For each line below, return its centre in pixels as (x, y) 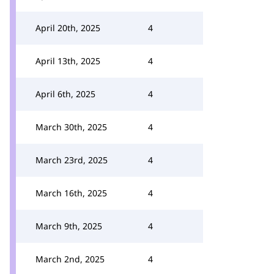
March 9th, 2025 (69, 226)
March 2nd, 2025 (70, 259)
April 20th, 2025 (68, 28)
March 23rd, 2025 (72, 160)
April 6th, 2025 (65, 94)
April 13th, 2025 (68, 61)
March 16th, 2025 (71, 193)
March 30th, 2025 (71, 127)
